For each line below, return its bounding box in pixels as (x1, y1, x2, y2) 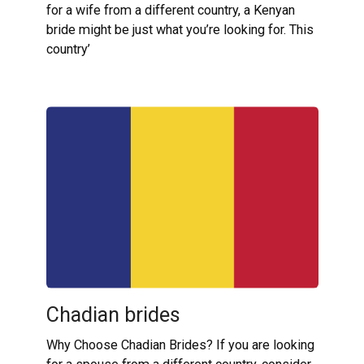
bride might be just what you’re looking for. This (45, 22, 314, 38)
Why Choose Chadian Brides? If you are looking (45, 336, 314, 353)
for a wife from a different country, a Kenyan (45, 2, 295, 19)
